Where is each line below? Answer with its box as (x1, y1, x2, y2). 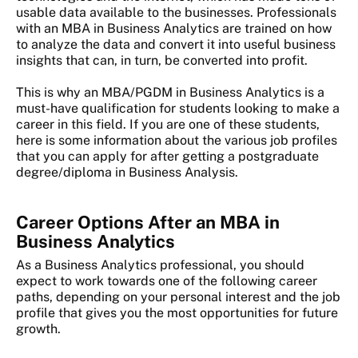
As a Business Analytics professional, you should (16, 257, 304, 273)
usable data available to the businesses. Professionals (16, 5, 336, 21)
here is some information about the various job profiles (16, 133, 337, 149)
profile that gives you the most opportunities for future (16, 305, 338, 321)
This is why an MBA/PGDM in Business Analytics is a (16, 85, 324, 101)
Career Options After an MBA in (16, 212, 280, 233)
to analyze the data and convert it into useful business (16, 37, 336, 53)
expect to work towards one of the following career (16, 273, 317, 289)
